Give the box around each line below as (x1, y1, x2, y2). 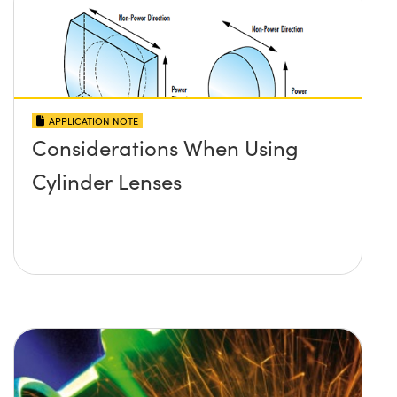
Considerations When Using (32, 133, 299, 162)
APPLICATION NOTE (49, 114, 138, 128)
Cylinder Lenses (32, 167, 182, 196)
